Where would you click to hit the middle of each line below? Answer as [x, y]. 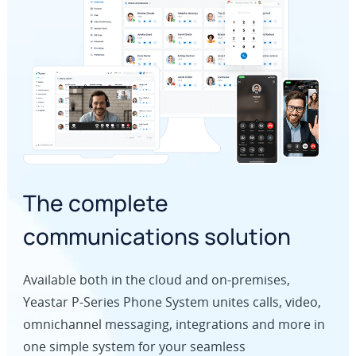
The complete [95, 203]
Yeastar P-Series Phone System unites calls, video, [172, 302]
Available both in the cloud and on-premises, [156, 280]
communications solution [157, 236]
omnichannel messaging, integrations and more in [174, 325]
